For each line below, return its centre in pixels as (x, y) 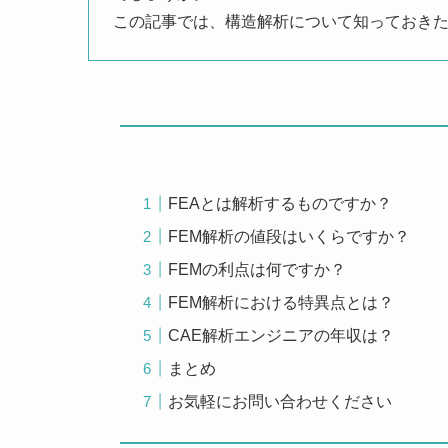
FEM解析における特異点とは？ (281, 302)
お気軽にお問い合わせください (280, 401)
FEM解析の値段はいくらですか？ (289, 236)
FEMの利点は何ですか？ (257, 269)
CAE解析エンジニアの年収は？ (281, 335)
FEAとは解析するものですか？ (280, 203)
